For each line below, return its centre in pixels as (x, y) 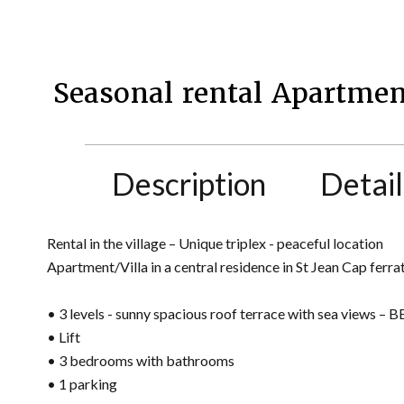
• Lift (64, 337)
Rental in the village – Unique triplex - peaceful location (215, 243)
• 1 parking (82, 384)
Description (189, 184)
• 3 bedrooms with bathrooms (141, 360)
